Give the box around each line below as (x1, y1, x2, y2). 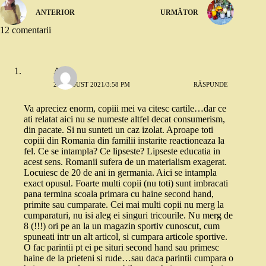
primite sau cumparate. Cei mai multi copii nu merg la (24, 199, 224, 210)
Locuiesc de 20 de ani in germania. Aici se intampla (24, 167, 217, 178)
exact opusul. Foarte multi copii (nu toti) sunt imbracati (24, 178, 228, 189)
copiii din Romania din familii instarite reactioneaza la (24, 135, 224, 146)
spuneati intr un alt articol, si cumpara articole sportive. (24, 232, 227, 242)
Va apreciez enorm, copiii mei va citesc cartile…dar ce (24, 103, 226, 114)
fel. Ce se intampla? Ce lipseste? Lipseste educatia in (24, 146, 220, 157)
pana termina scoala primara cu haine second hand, (24, 189, 214, 199)
